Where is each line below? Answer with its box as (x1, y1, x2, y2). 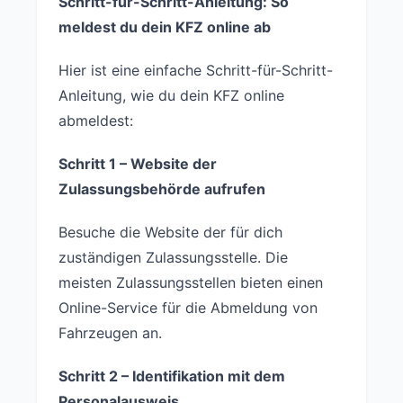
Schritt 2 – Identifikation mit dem (58, 366, 285, 385)
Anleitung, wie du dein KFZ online (58, 85, 284, 104)
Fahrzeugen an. (58, 323, 162, 342)
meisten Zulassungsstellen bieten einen (58, 273, 323, 291)
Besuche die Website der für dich (58, 222, 282, 241)
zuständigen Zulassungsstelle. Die (58, 247, 288, 266)
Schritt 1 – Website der (58, 154, 217, 173)
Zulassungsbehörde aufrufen (58, 179, 265, 198)
